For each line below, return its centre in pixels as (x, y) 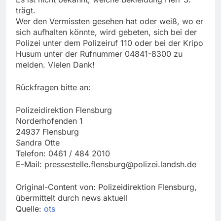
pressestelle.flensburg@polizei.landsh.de (120, 165)
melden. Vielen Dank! (55, 65)
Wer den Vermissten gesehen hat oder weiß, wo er (110, 21)
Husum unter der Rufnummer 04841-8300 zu (99, 54)
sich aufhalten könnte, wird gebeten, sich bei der (106, 32)
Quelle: (30, 209)
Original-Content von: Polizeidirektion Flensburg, (106, 187)
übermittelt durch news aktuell (72, 198)
